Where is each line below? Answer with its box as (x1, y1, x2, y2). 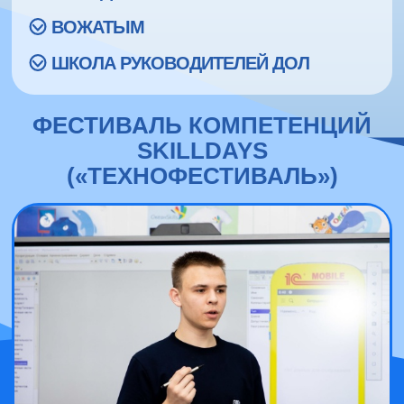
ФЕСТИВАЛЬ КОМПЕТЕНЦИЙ (32, 112, 372, 138)
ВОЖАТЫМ (51, 16, 144, 37)
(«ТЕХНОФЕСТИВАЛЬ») (66, 162, 338, 188)
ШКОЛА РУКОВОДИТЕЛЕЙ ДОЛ (51, 52, 309, 73)
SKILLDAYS (136, 137, 268, 163)
